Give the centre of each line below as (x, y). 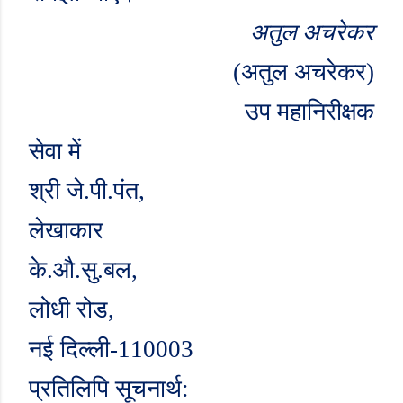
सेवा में (55, 151)
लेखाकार (66, 230)
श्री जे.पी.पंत (84, 191)
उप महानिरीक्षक (309, 112)
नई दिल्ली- (73, 349)
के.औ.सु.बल (80, 270)
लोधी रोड (68, 309)
